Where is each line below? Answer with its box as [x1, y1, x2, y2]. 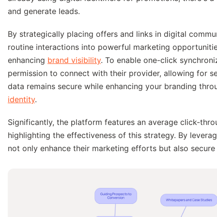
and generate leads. [8, 6, 80, 16]
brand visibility [47, 55, 101, 65]
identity [8, 94, 35, 105]
